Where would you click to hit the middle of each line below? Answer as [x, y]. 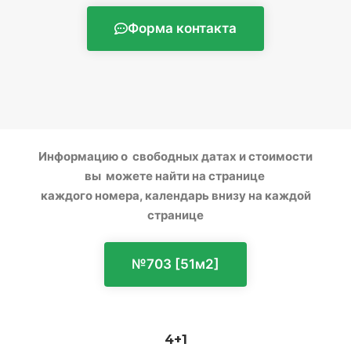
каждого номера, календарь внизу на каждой [175, 196]
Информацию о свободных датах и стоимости [175, 157]
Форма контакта [182, 29]
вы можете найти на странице [175, 176]
